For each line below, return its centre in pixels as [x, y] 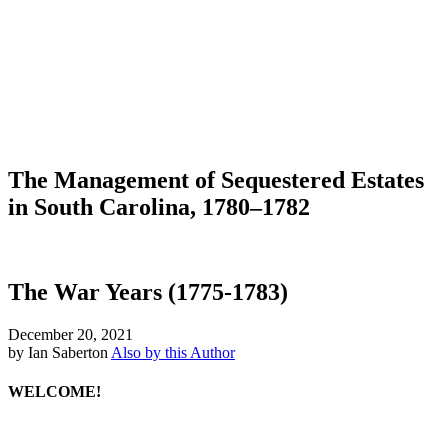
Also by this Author [173, 352]
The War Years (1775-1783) [148, 291]
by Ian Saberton [58, 352]
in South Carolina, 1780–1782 [159, 206]
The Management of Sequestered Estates [216, 179]
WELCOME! [54, 391]
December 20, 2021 [70, 334]
